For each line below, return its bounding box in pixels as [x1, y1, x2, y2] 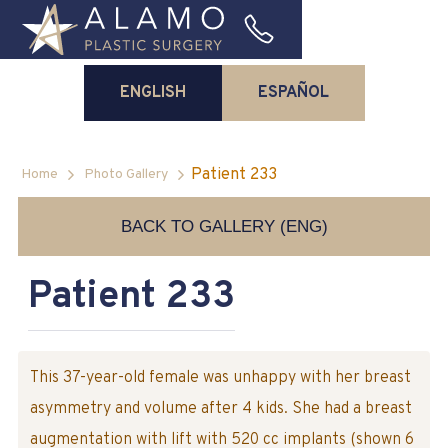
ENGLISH [119, 83, 186, 103]
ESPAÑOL [257, 83, 329, 103]
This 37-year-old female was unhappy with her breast [29, 368, 411, 388]
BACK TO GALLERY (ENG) [120, 217, 328, 236]
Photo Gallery [83, 166, 168, 183]
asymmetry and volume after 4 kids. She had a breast [29, 399, 412, 419]
